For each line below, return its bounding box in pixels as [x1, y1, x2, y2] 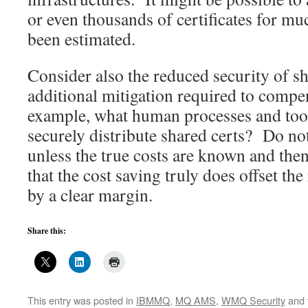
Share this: [27, 225, 66, 236]
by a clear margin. [27, 183, 153, 206]
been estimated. [27, 27, 135, 50]
